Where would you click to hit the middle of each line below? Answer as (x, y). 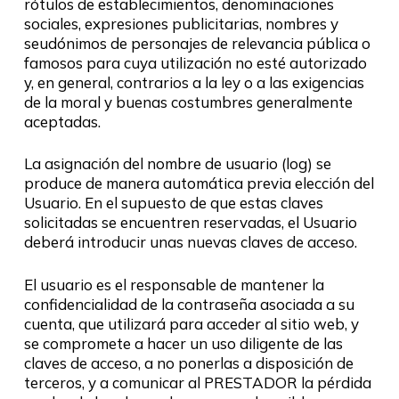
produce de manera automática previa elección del (199, 183)
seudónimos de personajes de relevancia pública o (197, 43)
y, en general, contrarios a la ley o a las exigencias (194, 82)
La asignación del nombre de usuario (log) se (177, 163)
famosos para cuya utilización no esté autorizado (195, 62)
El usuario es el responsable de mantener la (174, 284)
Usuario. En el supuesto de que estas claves (173, 203)
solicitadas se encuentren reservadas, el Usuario (190, 222)
